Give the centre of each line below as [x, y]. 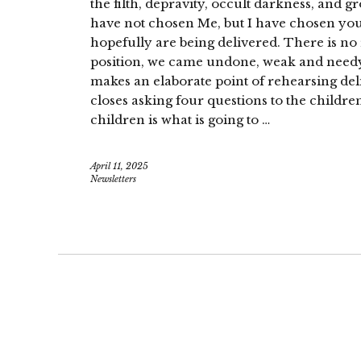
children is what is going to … [180, 119]
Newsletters [113, 178]
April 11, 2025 [119, 166]
